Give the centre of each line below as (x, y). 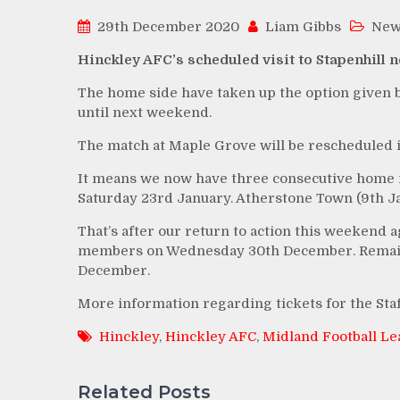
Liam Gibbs (303, 26)
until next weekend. (145, 112)
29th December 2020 (168, 26)
